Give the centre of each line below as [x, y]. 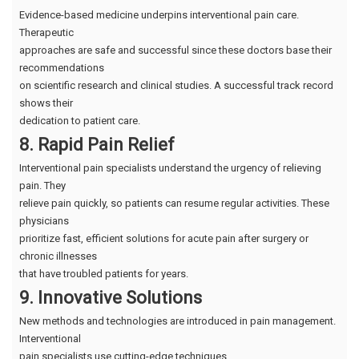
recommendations [62, 67]
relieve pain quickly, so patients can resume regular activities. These [174, 203]
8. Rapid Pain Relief [97, 144]
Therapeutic [46, 32]
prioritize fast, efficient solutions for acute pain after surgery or [164, 238]
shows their [46, 103]
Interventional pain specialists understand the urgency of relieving [170, 167]
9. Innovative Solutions [111, 297]
